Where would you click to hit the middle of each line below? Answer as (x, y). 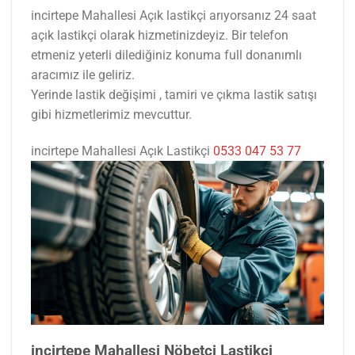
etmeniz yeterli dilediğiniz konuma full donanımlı (166, 55)
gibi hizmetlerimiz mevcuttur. (111, 115)
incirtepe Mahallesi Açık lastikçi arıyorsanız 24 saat (174, 16)
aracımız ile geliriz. (83, 75)
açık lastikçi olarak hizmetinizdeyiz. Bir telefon (160, 36)
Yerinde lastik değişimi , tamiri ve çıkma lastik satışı (174, 95)
